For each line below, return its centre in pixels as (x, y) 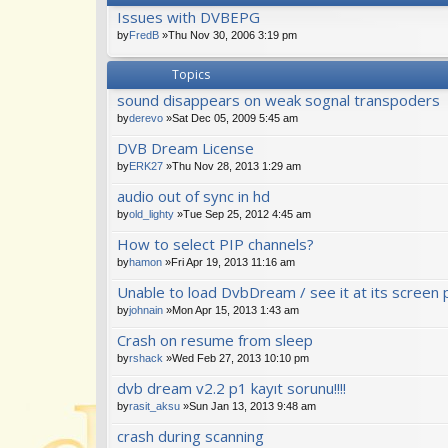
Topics (191, 74)
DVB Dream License (185, 147)
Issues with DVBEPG (188, 16)
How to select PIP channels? (215, 243)
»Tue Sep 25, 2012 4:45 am (242, 213)
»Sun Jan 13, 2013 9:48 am (248, 405)
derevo (146, 117)
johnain (146, 309)
